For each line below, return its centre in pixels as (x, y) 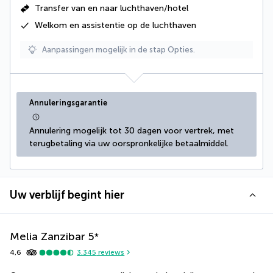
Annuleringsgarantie (68, 102)
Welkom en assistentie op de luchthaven (115, 25)
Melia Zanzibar (48, 236)
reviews (111, 253)
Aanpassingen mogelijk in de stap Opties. (119, 49)
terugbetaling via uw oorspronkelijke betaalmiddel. (129, 143)
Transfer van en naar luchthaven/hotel (112, 8)
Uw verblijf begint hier (67, 195)
